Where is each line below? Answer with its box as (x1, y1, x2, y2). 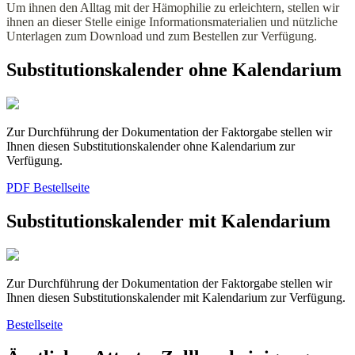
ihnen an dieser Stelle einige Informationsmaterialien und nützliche (6, 14, 338, 29)
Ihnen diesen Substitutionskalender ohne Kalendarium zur (6, 139, 295, 153)
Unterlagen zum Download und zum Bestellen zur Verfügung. (6, 29, 320, 43)
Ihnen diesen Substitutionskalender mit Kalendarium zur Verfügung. (6, 290, 345, 304)
